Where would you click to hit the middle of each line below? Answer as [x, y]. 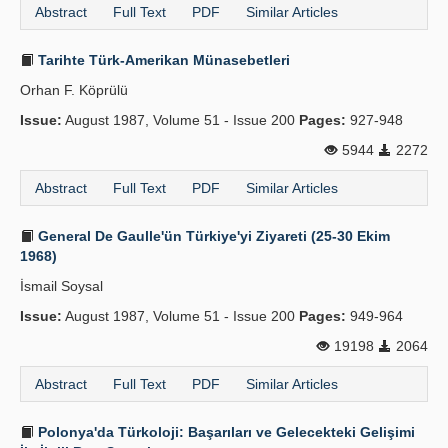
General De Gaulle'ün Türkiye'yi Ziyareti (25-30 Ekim [212, 236]
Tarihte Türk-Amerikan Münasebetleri [162, 60]
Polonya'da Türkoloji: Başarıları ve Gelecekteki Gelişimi [224, 432]
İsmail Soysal [61, 286]
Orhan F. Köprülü [74, 90]
